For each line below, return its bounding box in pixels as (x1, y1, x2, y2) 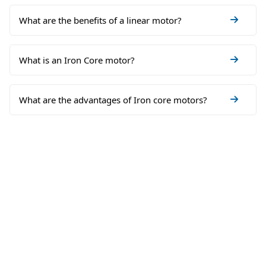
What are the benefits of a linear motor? (19, 14, 182, 27)
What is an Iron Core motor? (19, 54, 135, 66)
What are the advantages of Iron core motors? (19, 94, 207, 106)
